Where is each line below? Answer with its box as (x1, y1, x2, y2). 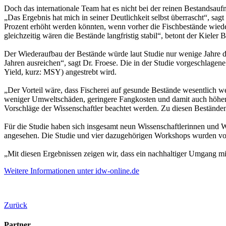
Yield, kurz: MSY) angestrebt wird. (4, 68, 117, 77)
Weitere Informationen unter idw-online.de (4, 166, 139, 176)
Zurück (4, 201, 27, 210)
